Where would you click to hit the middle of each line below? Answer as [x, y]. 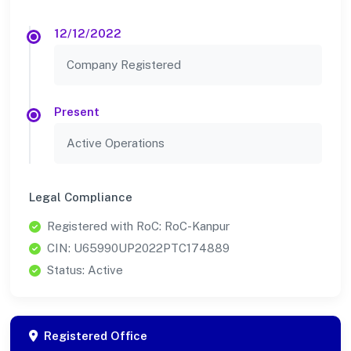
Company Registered [124, 65]
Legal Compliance [81, 197]
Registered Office [96, 336]
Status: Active [85, 270]
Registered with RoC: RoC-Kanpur [138, 226]
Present [77, 112]
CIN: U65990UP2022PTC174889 [138, 248]
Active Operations [116, 143]
